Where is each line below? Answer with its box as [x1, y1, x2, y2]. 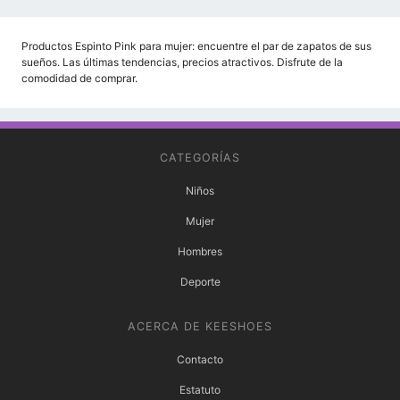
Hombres [178, 244, 222, 258]
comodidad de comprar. [21, 71, 137, 85]
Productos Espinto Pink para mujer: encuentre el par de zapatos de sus [21, 38, 371, 53]
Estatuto [179, 382, 221, 396]
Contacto [177, 352, 223, 366]
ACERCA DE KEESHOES [128, 319, 272, 333]
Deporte [179, 274, 221, 288]
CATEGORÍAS [160, 150, 240, 164]
